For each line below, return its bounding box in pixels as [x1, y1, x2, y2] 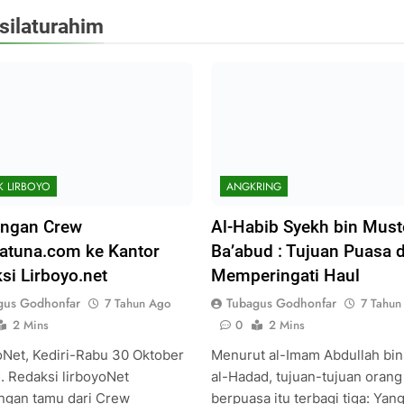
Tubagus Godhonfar [225, 293, 336, 312]
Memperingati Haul [210, 264, 360, 286]
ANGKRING [225, 178, 281, 195]
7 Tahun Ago [104, 294, 170, 312]
